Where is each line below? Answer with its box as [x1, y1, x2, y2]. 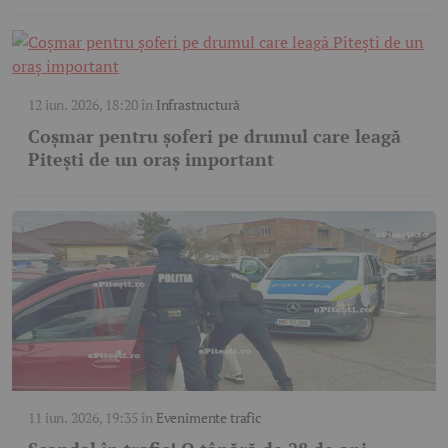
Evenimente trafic [155, 408, 262, 428]
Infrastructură [155, 95, 240, 115]
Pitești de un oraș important [28, 147, 274, 172]
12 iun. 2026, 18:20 [28, 95, 138, 115]
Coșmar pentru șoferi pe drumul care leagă [28, 124, 401, 149]
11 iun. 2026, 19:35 [28, 408, 138, 428]
